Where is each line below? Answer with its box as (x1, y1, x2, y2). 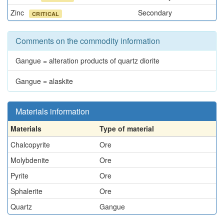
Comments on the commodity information (15, 35, 160, 46)
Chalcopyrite (10, 139, 50, 149)
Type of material (99, 123, 154, 133)
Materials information (15, 105, 89, 117)
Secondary (138, 7, 172, 17)
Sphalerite (10, 186, 42, 196)
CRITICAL (32, 9, 59, 17)
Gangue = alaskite (15, 76, 73, 86)
